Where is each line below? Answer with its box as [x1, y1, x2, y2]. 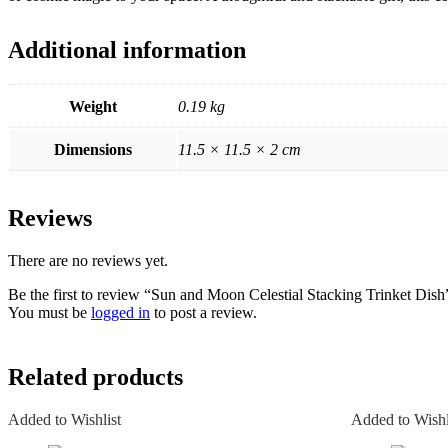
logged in [91, 303, 150, 321]
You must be [8, 303, 91, 321]
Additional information [8, 36, 246, 63]
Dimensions [54, 140, 132, 158]
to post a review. [150, 303, 257, 321]
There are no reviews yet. [8, 251, 168, 269]
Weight [69, 97, 117, 115]
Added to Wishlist [8, 410, 121, 428]
